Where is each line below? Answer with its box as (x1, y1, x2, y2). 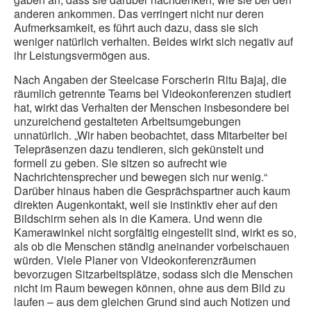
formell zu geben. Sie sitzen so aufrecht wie (14, 155, 227, 171)
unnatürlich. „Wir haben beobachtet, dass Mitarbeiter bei (14, 127, 287, 144)
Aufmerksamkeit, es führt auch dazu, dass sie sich (14, 19, 258, 36)
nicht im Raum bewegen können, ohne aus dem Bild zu (14, 280, 285, 296)
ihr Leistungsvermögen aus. (14, 47, 150, 64)
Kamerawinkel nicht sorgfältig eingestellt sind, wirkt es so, (14, 224, 296, 241)
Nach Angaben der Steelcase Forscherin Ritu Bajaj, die (14, 72, 287, 88)
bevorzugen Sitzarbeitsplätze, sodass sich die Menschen (14, 266, 293, 283)
